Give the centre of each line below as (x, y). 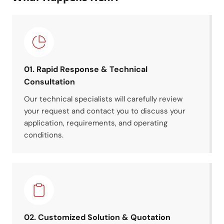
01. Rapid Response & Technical (86, 69)
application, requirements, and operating (96, 123)
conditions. (44, 135)
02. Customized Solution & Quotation (97, 217)
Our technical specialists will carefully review (103, 99)
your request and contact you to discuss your (105, 111)
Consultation (49, 81)
